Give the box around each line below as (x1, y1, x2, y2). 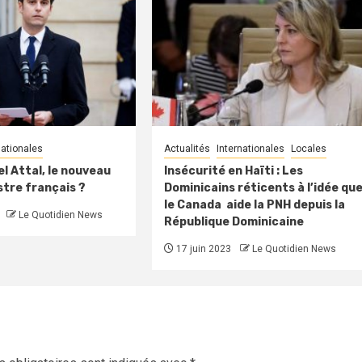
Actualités (164, 143, 211, 155)
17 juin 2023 (174, 243, 232, 255)
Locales (291, 143, 327, 155)
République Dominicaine (164, 215, 305, 229)
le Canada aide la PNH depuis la (164, 198, 346, 213)
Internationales (217, 143, 285, 155)
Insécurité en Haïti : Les (164, 164, 304, 179)
